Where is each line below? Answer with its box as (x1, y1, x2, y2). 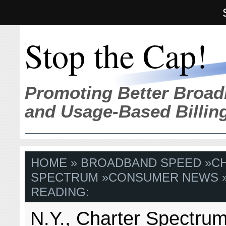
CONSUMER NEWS (108, 171, 219, 185)
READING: (31, 185, 90, 199)
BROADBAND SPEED (81, 156, 202, 170)
